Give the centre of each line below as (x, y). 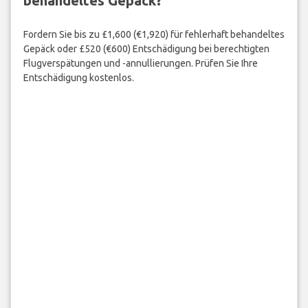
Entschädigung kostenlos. (78, 77)
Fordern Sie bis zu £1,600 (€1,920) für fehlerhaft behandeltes (154, 34)
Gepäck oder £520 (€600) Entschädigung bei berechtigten (146, 48)
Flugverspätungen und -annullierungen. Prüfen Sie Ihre (140, 63)
